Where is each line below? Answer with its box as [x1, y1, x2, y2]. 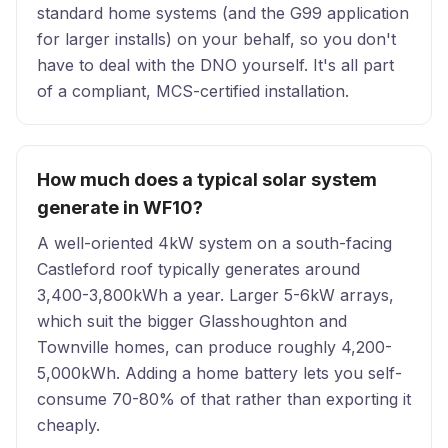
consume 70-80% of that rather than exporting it [37, 389, 411, 409]
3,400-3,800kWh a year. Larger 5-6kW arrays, [37, 285, 394, 305]
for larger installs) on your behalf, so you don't [37, 29, 396, 49]
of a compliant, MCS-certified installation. [37, 81, 349, 101]
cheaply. [37, 415, 100, 435]
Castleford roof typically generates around [37, 259, 360, 279]
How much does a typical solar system [37, 169, 377, 190]
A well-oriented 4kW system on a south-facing [37, 233, 392, 253]
